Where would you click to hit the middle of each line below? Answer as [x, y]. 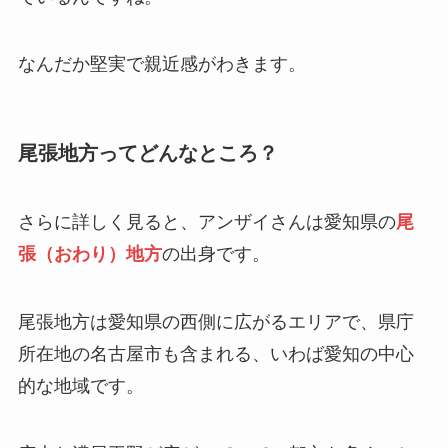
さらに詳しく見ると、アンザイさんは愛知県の [206, 222]
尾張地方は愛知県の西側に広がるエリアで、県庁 [215, 321]
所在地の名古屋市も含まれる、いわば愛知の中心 [215, 353]
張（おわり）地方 [89, 254]
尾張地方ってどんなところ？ [147, 152]
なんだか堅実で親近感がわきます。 [161, 64]
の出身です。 [215, 254]
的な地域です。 [80, 385]
